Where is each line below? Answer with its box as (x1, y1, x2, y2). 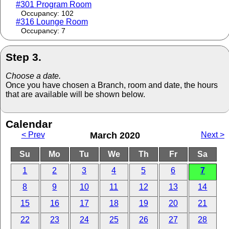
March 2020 (90, 130, 140, 141)
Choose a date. (6, 72, 61, 81)
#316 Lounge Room (16, 17, 88, 27)
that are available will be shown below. (6, 90, 145, 99)
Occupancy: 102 (21, 9, 74, 18)
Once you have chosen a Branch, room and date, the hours (6, 81, 218, 90)
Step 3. (6, 51, 41, 63)
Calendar (6, 118, 52, 130)
